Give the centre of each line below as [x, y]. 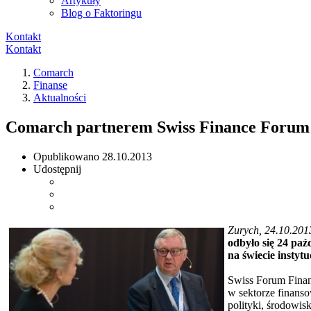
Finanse [50, 85]
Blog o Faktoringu [101, 13]
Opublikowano [68, 156]
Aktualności [60, 98]
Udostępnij [57, 169]
